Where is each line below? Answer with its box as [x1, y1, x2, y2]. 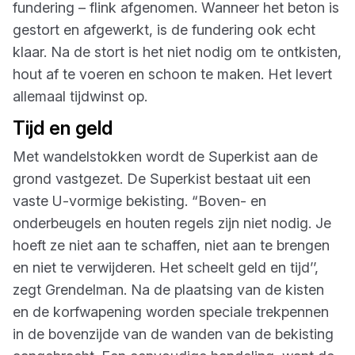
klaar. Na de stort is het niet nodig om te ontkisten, [13, 44, 342, 60]
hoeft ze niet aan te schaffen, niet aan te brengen [13, 237, 330, 254]
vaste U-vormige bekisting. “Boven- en [13, 193, 266, 209]
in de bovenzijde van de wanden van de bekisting [13, 326, 334, 342]
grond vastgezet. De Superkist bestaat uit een [13, 170, 311, 187]
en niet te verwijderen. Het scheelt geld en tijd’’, [13, 259, 319, 276]
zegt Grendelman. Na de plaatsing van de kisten [13, 281, 324, 298]
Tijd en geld [13, 116, 113, 139]
